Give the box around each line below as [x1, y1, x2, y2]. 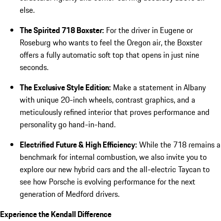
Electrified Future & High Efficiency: [20, 139, 137, 151]
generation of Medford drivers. [20, 188, 119, 200]
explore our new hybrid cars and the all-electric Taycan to [20, 163, 210, 176]
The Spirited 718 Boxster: [20, 24, 104, 37]
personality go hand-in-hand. [20, 118, 115, 131]
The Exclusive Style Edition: [20, 81, 111, 94]
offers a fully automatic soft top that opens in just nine [20, 49, 199, 61]
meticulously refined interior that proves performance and [20, 106, 210, 118]
